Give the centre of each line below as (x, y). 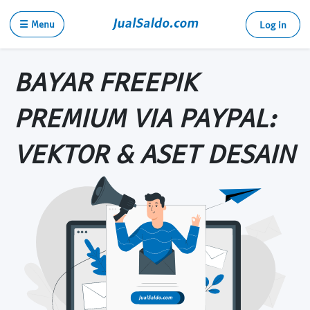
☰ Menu (37, 24)
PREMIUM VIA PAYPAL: (145, 117)
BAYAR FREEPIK (106, 81)
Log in (273, 25)
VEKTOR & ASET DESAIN (154, 153)
